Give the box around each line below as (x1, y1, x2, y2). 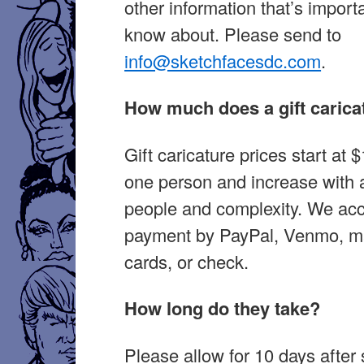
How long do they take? (124, 295, 321, 321)
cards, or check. (124, 249, 249, 274)
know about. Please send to (124, 21, 342, 46)
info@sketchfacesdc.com (124, 48, 322, 73)
